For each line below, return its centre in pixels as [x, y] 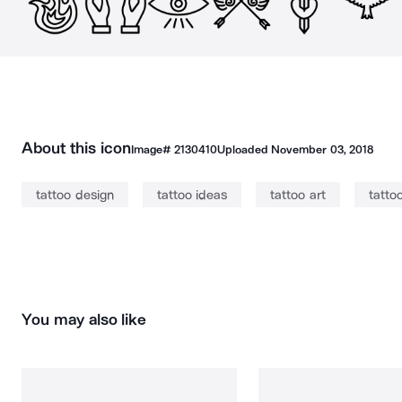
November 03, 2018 [322, 149]
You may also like [84, 319]
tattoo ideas [192, 195]
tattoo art [298, 195]
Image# [152, 149]
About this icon [76, 148]
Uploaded [244, 149]
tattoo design [75, 195]
